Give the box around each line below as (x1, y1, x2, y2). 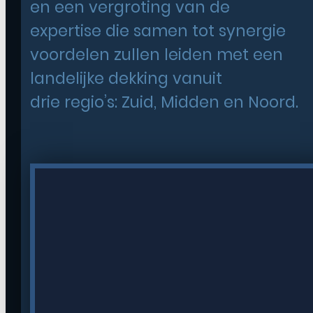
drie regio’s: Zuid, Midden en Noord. (29, 91, 298, 114)
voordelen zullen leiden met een (29, 43, 283, 66)
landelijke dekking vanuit (29, 67, 222, 90)
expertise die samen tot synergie (29, 20, 286, 43)
